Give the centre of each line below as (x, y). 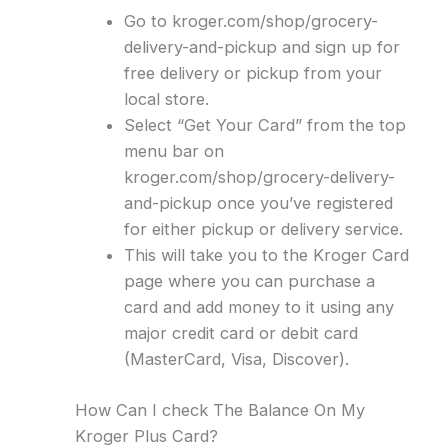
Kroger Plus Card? (146, 435)
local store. (166, 99)
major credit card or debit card (240, 333)
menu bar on (173, 151)
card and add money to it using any (258, 307)
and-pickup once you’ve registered (258, 203)
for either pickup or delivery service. (263, 229)
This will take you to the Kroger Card (266, 255)
